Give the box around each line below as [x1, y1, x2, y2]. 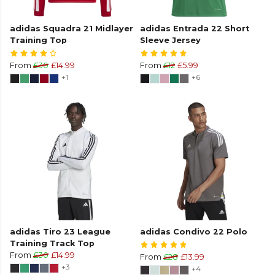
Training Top [10, 36, 67, 45]
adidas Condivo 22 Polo [140, 227, 247, 237]
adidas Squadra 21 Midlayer [10, 24, 133, 34]
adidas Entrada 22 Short [140, 24, 249, 34]
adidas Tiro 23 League [10, 227, 110, 237]
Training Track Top [10, 239, 95, 249]
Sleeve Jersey [140, 36, 201, 45]
